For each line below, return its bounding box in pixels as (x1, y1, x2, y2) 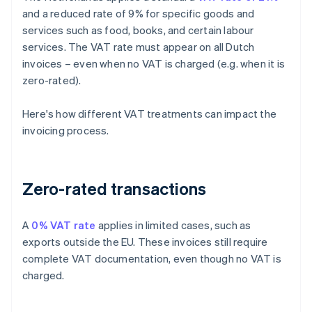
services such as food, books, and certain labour (22, 23, 254, 38)
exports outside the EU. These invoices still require (22, 235, 268, 249)
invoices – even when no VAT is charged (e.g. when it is (22, 56, 286, 71)
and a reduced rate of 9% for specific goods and (22, 6, 255, 21)
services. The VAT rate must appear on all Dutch (22, 40, 255, 54)
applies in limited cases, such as (95, 218, 251, 233)
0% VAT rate (31, 218, 96, 233)
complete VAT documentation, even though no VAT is (22, 251, 281, 266)
